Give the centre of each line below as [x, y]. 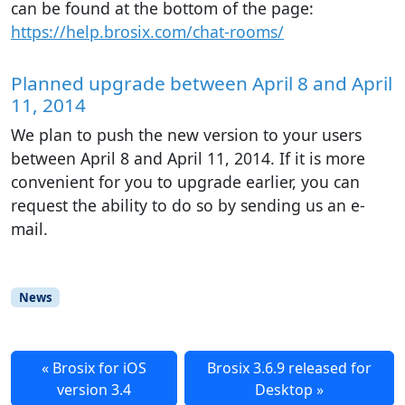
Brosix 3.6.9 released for [289, 368]
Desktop [283, 390]
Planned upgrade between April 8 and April [202, 83]
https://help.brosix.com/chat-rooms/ [147, 31]
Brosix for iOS [99, 368]
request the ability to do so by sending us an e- [188, 205]
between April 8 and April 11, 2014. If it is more [188, 158]
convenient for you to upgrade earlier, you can [185, 181]
